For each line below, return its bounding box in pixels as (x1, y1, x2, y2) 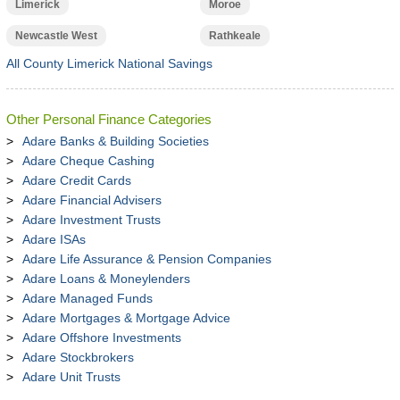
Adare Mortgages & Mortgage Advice (21, 311, 230, 325)
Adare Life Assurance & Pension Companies (21, 252, 271, 266)
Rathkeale (208, 29, 261, 42)
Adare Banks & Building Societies (21, 134, 209, 148)
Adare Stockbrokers (21, 350, 134, 364)
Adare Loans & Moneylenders (21, 271, 190, 286)
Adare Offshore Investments (21, 330, 181, 345)
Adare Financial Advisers (21, 193, 162, 207)
